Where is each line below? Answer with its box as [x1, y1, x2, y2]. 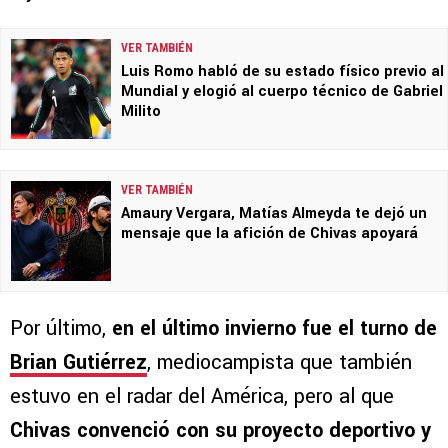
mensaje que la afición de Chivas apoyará [121, 223, 418, 245]
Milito [121, 101, 161, 123]
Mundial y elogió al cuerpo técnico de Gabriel [121, 81, 443, 103]
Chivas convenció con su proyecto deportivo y [10, 416, 431, 446]
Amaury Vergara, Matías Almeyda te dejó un [121, 203, 427, 225]
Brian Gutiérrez [10, 348, 147, 378]
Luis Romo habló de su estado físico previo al [121, 61, 444, 83]
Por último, [10, 314, 106, 344]
